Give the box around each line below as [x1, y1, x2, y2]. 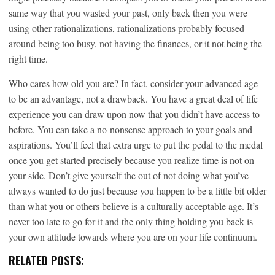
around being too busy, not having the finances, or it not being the [9, 36, 262, 50]
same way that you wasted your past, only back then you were [9, 6, 247, 19]
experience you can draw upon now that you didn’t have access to [9, 107, 260, 120]
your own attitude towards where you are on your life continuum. [9, 230, 257, 243]
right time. [9, 52, 48, 65]
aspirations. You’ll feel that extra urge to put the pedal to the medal [9, 137, 263, 151]
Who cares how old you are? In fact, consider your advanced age [9, 76, 258, 90]
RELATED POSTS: [9, 252, 84, 268]
